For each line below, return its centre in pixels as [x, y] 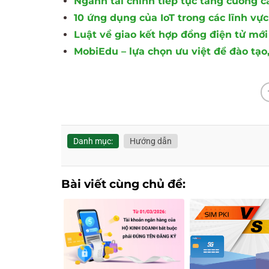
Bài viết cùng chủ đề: [123, 184]
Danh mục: [93, 141]
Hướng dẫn [151, 141]
